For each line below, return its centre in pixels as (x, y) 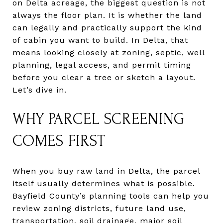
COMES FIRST (59, 141)
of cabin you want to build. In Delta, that (100, 40)
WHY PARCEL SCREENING (99, 119)
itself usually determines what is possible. (104, 183)
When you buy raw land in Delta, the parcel (106, 171)
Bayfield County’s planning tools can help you (111, 196)
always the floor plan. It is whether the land (107, 15)
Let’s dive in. (40, 90)
